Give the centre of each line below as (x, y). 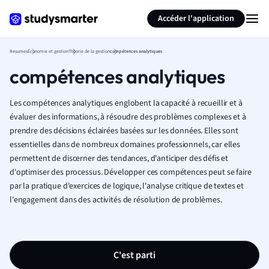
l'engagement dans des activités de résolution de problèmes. (116, 200)
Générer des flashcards (98, 11)
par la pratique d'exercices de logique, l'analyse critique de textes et (127, 186)
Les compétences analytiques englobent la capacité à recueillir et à (126, 103)
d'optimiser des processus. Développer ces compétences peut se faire (131, 172)
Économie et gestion (48, 51)
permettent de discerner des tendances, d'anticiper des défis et (119, 159)
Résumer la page (199, 11)
